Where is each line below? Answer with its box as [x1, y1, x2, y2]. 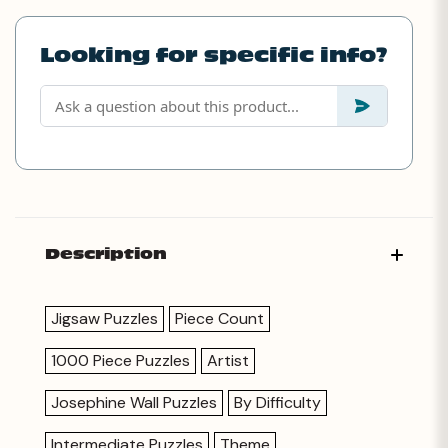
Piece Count [175, 307, 264, 329]
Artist [207, 349, 249, 371]
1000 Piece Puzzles [51, 349, 190, 371]
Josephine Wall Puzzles [51, 391, 217, 413]
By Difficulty [234, 391, 321, 413]
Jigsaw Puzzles [51, 307, 158, 329]
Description [45, 244, 167, 263]
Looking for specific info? [40, 43, 387, 68]
